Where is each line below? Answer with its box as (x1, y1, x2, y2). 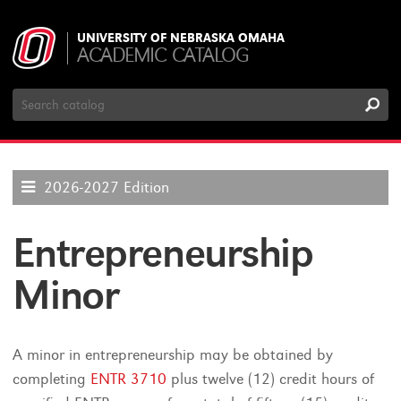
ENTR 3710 (90, 370, 167, 388)
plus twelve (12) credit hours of (166, 370, 375, 388)
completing (13, 370, 91, 388)
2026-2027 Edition (44, 178, 170, 197)
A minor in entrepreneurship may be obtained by (13, 346, 334, 364)
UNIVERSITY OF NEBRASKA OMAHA (77, 30, 286, 46)
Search (12, 86, 56, 105)
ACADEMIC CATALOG (77, 43, 249, 67)
